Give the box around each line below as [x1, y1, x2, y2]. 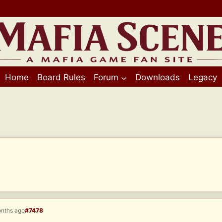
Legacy [188, 72, 217, 82]
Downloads [135, 72, 180, 82]
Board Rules [37, 72, 85, 82]
